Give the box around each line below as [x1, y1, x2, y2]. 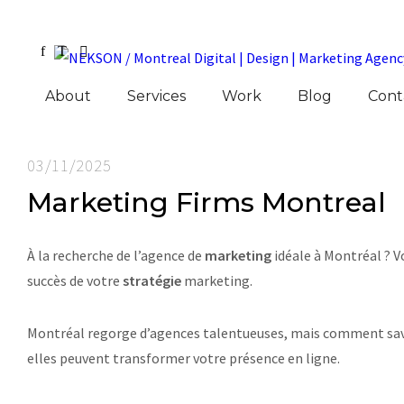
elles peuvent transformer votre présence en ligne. [27, 349, 340, 367]
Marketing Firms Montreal [27, 186, 386, 219]
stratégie [123, 271, 181, 289]
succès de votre [27, 271, 123, 289]
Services [127, 87, 186, 105]
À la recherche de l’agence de [27, 246, 205, 264]
